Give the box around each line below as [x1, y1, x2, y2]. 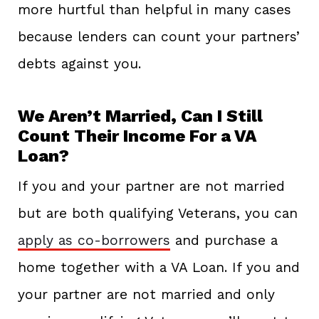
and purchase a [170, 232, 278, 249]
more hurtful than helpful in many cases [18, 1, 291, 19]
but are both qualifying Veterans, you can [18, 205, 298, 222]
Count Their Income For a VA [18, 126, 256, 147]
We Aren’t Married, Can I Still [18, 106, 263, 127]
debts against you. [18, 56, 141, 73]
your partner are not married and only [18, 286, 275, 303]
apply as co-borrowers [18, 232, 170, 249]
